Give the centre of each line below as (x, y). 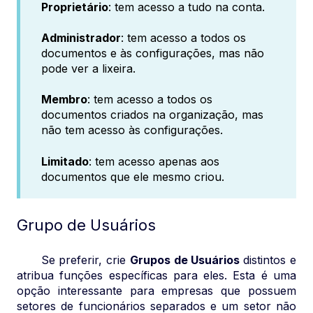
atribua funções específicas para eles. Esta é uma (156, 276)
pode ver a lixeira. (88, 68)
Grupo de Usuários (86, 225)
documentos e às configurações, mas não (153, 53)
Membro (64, 100)
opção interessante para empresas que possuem (156, 291)
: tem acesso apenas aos (154, 161)
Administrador (81, 37)
